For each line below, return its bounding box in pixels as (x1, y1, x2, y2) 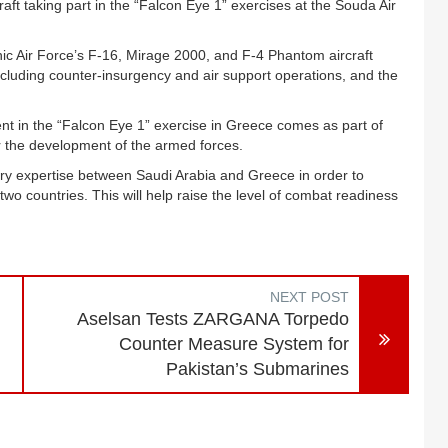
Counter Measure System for (119, 334, 350, 354)
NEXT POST (270, 289, 350, 305)
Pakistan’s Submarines (166, 359, 350, 379)
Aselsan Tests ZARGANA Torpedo (77, 309, 350, 329)
